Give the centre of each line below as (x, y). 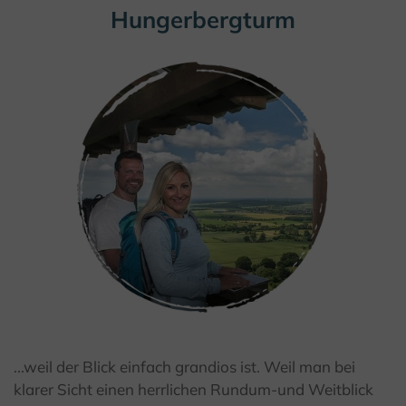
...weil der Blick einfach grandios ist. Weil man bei (184, 367)
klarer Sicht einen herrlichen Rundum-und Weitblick (193, 390)
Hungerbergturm (203, 19)
